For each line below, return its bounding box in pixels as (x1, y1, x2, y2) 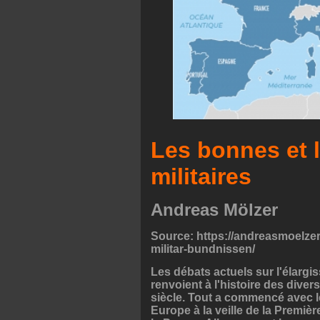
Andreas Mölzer (151, 200, 278, 220)
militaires (151, 164, 251, 190)
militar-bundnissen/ (151, 243, 255, 256)
